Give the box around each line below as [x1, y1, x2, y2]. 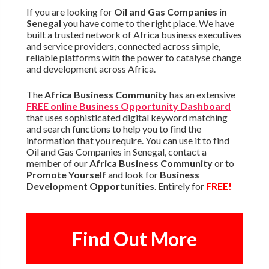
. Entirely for [154, 180, 206, 192]
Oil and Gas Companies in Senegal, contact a [26, 146, 207, 158]
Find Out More [71, 227, 197, 251]
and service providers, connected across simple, [26, 40, 220, 52]
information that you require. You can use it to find [26, 134, 229, 147]
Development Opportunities [26, 180, 154, 192]
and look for [106, 169, 160, 181]
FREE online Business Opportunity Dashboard [26, 100, 231, 112]
